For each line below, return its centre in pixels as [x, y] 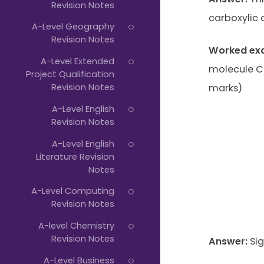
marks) [225, 88]
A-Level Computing [72, 191]
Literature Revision [75, 156]
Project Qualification [70, 74]
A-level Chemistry [76, 226]
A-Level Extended [77, 61]
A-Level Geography [73, 27]
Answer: [228, 241]
